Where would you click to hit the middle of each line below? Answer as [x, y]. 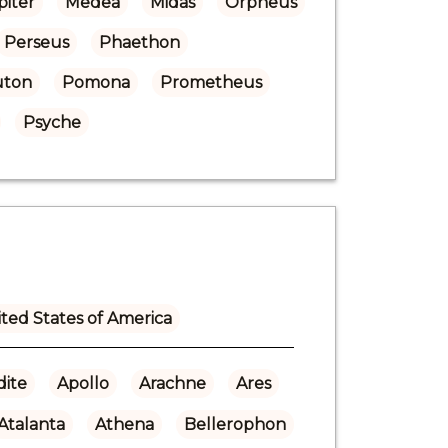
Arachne [172, 383]
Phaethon [139, 42]
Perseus [36, 42]
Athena [124, 424]
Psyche [51, 122]
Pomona [95, 82]
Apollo [82, 383]
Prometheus [210, 82]
